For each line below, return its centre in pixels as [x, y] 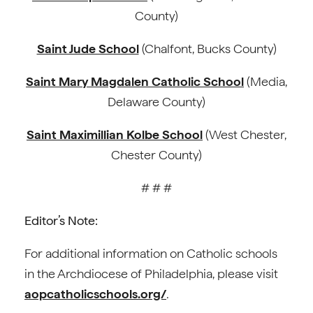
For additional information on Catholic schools [151, 253]
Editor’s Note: [61, 220]
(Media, [265, 81]
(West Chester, [245, 134]
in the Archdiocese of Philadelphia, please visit [151, 274]
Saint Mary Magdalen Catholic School [135, 81]
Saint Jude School [88, 49]
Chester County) [156, 155]
